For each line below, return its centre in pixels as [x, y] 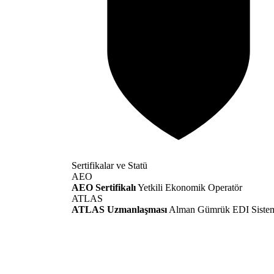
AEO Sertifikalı [104, 188]
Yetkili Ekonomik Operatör [190, 188]
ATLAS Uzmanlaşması [119, 210]
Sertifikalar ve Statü [109, 166]
